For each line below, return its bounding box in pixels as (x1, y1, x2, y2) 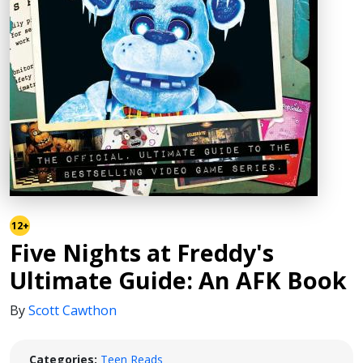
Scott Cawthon (28, 301, 117, 319)
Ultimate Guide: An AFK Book (10, 264, 347, 296)
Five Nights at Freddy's (10, 237, 274, 268)
